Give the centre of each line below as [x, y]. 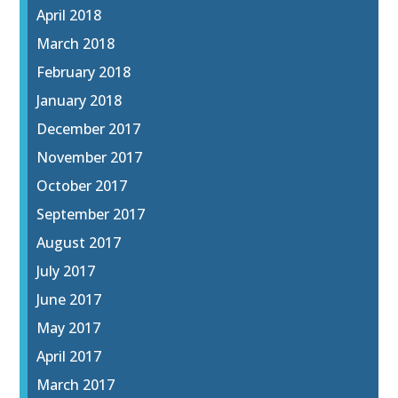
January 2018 [80, 101]
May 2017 [69, 328]
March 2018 [76, 44]
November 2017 [90, 158]
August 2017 [79, 243]
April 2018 [69, 16]
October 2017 [82, 186]
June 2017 [69, 300]
